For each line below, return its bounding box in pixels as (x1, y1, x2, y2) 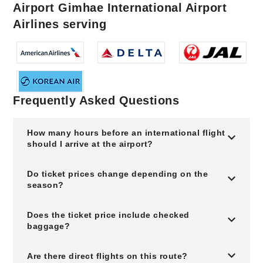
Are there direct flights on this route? (27, 251, 188, 261)
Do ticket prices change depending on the (27, 169, 208, 178)
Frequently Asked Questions (13, 94, 180, 107)
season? (27, 180, 64, 190)
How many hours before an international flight (27, 128, 225, 137)
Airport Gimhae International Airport (13, 1, 227, 14)
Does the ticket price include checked (27, 210, 190, 220)
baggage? (27, 221, 70, 231)
